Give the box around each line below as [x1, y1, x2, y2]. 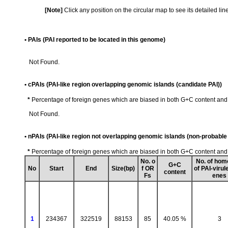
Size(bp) [111, 164, 135, 172]
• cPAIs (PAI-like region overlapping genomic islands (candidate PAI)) [24, 80, 222, 88]
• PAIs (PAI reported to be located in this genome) [24, 36, 165, 43]
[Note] [45, 6, 63, 14]
